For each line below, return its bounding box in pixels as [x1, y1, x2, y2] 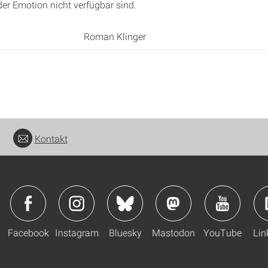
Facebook [7, 226, 49, 239]
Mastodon [152, 226, 195, 239]
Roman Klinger [84, 30, 146, 42]
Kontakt [34, 132, 68, 145]
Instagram [54, 226, 99, 239]
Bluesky [108, 226, 142, 239]
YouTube [203, 226, 242, 239]
